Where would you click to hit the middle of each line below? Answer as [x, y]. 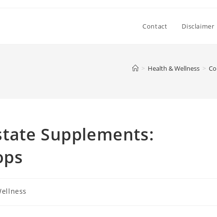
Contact [155, 26]
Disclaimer [198, 26]
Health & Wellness [174, 68]
